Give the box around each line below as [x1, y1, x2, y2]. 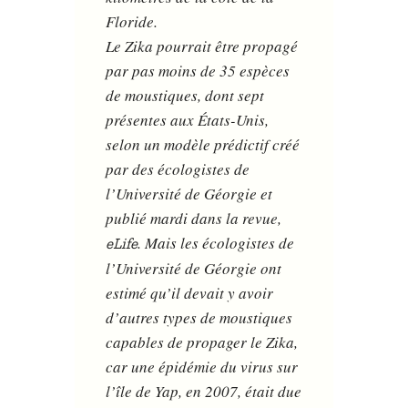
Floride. [106, 11, 158, 33]
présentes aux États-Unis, [106, 109, 270, 131]
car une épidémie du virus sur [106, 356, 299, 378]
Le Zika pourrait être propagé [106, 36, 299, 57]
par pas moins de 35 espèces [106, 60, 291, 82]
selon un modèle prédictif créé [106, 134, 301, 156]
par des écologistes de [106, 158, 250, 180]
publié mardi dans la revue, [106, 208, 282, 229]
